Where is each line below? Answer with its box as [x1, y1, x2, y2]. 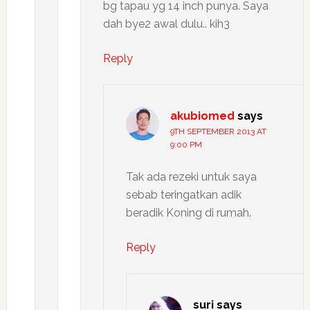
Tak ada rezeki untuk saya [125, 170, 257, 184]
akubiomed [170, 109, 235, 123]
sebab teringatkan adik [125, 188, 241, 202]
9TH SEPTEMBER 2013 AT [170, 127, 266, 137]
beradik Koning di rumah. [125, 206, 251, 220]
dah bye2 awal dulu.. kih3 [102, 17, 230, 31]
